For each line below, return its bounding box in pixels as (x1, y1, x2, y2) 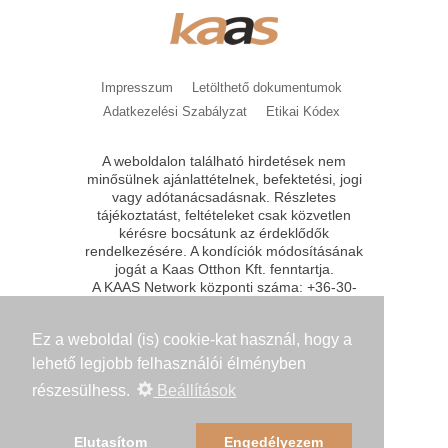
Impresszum (101, 79, 173, 95)
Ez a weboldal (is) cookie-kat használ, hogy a (32, 331, 352, 349)
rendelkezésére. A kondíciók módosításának (85, 242, 363, 259)
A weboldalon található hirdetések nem (102, 152, 346, 169)
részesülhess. (32, 382, 134, 400)
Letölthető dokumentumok (192, 79, 342, 95)
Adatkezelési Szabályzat (103, 103, 247, 119)
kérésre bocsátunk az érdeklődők (119, 224, 329, 241)
